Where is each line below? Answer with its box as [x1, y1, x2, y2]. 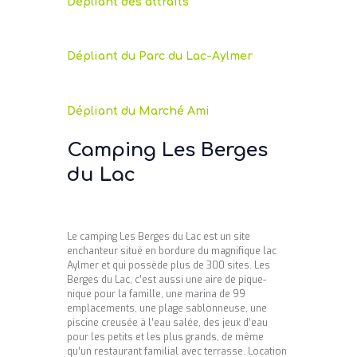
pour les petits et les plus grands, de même [67, 330, 264, 343]
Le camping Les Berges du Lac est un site [67, 229, 250, 243]
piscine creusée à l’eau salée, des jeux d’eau [67, 316, 268, 329]
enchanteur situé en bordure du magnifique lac [67, 244, 277, 257]
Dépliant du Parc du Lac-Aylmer [67, 50, 253, 63]
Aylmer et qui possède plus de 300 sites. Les [67, 258, 270, 272]
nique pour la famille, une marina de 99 [67, 287, 245, 300]
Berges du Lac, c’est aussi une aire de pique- [67, 273, 266, 286]
